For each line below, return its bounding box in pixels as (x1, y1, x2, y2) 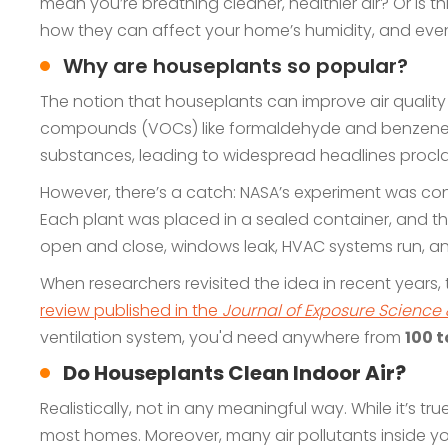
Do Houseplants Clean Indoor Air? (63, 359, 406, 387)
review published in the (40, 299, 222, 322)
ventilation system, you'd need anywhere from (40, 326, 405, 349)
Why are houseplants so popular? (63, 52, 408, 80)
